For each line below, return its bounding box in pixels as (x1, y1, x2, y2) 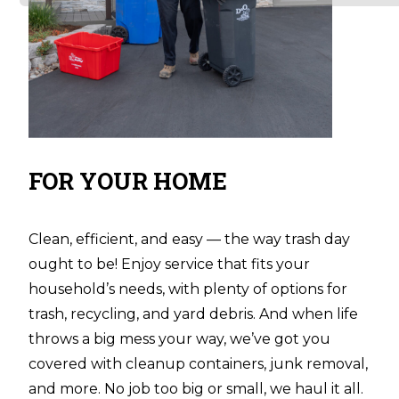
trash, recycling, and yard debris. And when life (28, 305, 358, 322)
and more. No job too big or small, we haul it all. (28, 380, 363, 397)
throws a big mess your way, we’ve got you (28, 330, 330, 347)
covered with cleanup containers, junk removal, (28, 355, 368, 372)
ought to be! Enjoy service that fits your (28, 256, 310, 273)
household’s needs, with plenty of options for (28, 281, 347, 297)
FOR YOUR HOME (28, 166, 227, 196)
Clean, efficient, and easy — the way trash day (28, 231, 350, 248)
